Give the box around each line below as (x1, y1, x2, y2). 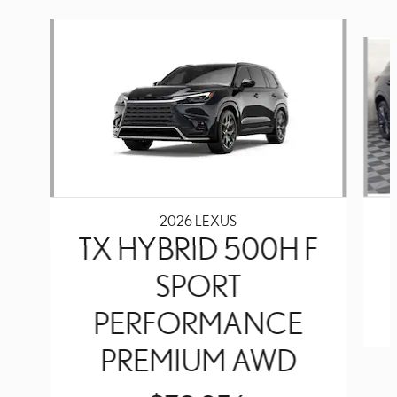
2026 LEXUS (160, 212, 237, 229)
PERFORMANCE (93, 305, 304, 339)
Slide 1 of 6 (6, 20, 63, 37)
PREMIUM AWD (99, 342, 297, 377)
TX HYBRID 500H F (78, 230, 319, 265)
